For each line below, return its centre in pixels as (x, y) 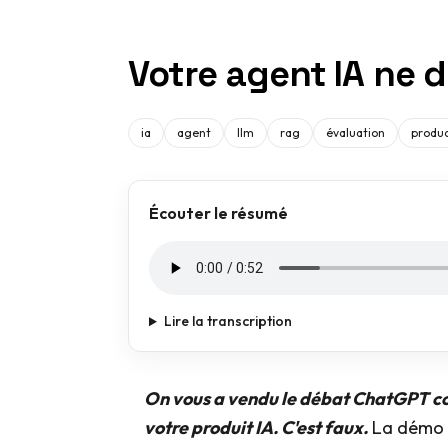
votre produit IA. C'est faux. (256, 428)
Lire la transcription (227, 321)
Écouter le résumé (218, 213)
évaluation (355, 133)
